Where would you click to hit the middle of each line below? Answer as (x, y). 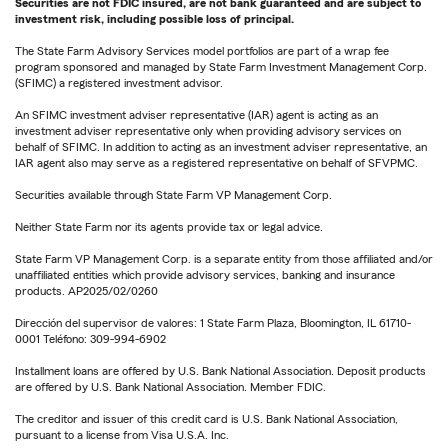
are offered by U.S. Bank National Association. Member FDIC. (170, 387)
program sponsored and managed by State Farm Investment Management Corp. (221, 67)
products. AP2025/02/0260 (86, 291)
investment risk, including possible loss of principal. (154, 19)
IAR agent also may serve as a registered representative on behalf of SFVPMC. (216, 163)
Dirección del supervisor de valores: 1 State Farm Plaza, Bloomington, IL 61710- (213, 323)
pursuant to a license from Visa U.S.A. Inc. (122, 435)
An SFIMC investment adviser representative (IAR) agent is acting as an (196, 115)
